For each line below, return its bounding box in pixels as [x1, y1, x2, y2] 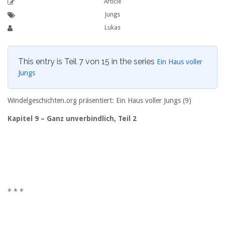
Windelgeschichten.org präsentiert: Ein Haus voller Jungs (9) [8, 96, 191, 105]
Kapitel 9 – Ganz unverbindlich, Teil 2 [8, 115, 137, 123]
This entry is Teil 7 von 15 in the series [18, 57, 157, 66]
